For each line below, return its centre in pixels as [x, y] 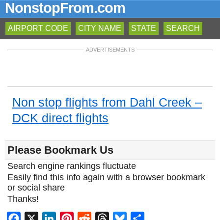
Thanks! [23, 199]
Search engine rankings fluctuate [72, 166]
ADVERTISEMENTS [110, 50]
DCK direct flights [60, 118]
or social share [36, 188]
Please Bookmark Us [60, 150]
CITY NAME [100, 28]
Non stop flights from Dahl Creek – [107, 102]
